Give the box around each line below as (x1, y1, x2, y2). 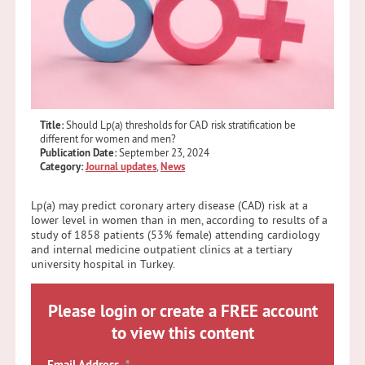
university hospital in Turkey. (31, 256, 182, 271)
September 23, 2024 (119, 145, 210, 160)
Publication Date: (40, 145, 117, 160)
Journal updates (86, 159, 157, 174)
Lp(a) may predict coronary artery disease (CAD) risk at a (31, 197, 309, 213)
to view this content (111, 322, 254, 345)
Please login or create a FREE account (47, 300, 318, 323)
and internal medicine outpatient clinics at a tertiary (31, 241, 292, 257)
